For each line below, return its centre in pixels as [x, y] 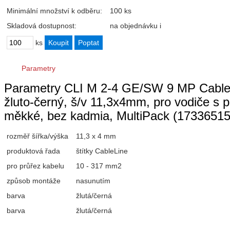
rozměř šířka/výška [37, 136]
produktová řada [33, 151]
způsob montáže [34, 180]
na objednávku [134, 25]
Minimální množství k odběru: [54, 11]
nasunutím [93, 180]
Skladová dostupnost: [42, 25]
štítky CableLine [102, 151]
